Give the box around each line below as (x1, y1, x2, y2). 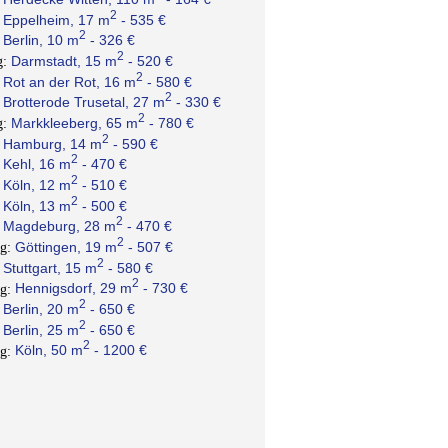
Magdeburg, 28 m (2, 218, 116, 235)
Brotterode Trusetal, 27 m (2, 94, 165, 111)
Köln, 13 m (2, 197, 71, 214)
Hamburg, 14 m (2, 135, 102, 152)
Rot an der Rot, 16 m (2, 73, 136, 90)
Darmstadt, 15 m (10, 53, 117, 69)
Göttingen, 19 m (14, 238, 117, 255)
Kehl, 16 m (2, 156, 71, 173)
